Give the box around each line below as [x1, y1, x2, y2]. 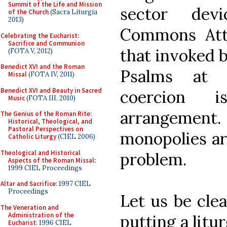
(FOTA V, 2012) [8, 46, 53, 55]
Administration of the [8, 210, 74, 219]
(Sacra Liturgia [49, 8, 97, 16]
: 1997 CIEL [56, 179, 91, 188]
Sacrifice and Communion [8, 39, 85, 48]
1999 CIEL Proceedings [8, 163, 82, 172]
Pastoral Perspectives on [8, 125, 83, 133]
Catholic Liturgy [8, 132, 56, 141]
